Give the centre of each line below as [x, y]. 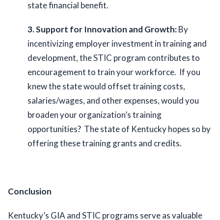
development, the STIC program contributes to [114, 58]
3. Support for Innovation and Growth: [102, 29]
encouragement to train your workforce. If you [114, 72]
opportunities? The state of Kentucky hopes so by [119, 129]
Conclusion [30, 192]
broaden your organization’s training [95, 115]
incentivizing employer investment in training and [117, 44]
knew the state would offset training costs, [106, 86]
